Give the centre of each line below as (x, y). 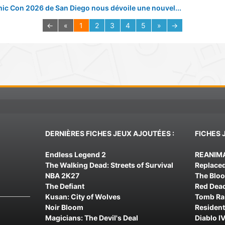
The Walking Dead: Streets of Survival (109, 165)
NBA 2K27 (62, 176)
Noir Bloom (64, 207)
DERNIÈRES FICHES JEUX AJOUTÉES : (109, 133)
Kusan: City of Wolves (83, 197)
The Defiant (65, 186)
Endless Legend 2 (75, 154)
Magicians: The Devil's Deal (91, 218)
